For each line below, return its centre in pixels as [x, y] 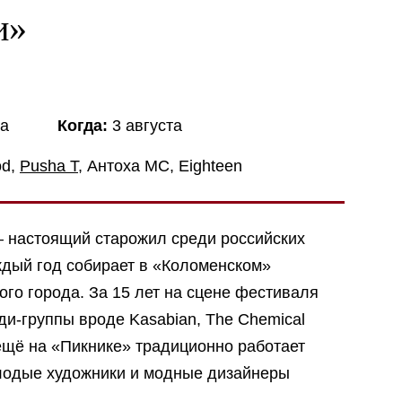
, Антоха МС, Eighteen [160, 166]
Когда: [83, 125]
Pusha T [49, 166]
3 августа [145, 125]
